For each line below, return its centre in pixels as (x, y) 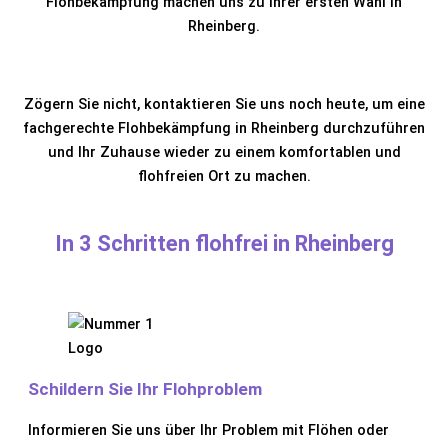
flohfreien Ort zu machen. (224, 175)
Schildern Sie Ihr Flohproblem (145, 389)
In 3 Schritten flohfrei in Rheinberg (224, 243)
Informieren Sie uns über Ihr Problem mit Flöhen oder (208, 430)
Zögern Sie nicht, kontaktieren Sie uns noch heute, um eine (224, 103)
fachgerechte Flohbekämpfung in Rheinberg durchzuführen (224, 127)
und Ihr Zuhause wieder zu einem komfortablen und (224, 151)
